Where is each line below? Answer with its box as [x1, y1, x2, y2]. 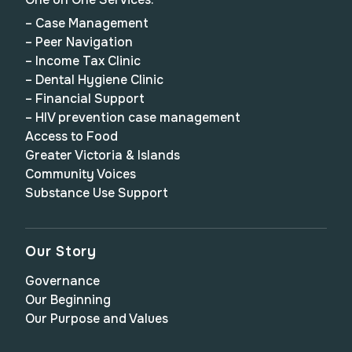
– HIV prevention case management [25, 109, 240, 126]
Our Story [25, 243, 97, 260]
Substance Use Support [25, 185, 168, 201]
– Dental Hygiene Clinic [25, 71, 163, 88]
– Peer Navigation [25, 34, 133, 50]
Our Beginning [25, 291, 111, 308]
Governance [25, 273, 100, 289]
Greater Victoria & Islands [25, 147, 180, 163]
